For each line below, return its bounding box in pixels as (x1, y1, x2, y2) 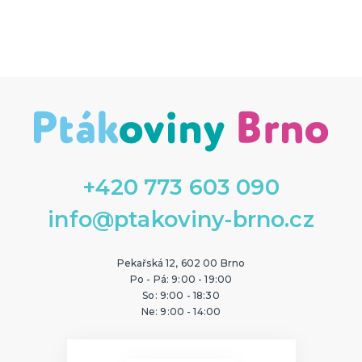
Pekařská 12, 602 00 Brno (116, 257, 246, 270)
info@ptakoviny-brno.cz (48, 206, 314, 234)
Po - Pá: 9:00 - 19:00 (129, 273, 233, 286)
